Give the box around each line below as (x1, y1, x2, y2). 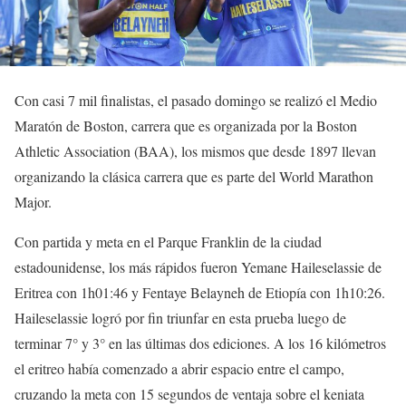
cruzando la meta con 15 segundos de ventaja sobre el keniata (14, 383, 364, 403)
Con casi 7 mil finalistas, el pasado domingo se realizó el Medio (14, 90, 377, 110)
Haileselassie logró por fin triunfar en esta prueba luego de (14, 307, 346, 327)
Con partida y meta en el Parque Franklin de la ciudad (14, 231, 322, 251)
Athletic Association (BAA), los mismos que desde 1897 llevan (14, 140, 376, 160)
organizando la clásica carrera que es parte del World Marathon (14, 166, 373, 186)
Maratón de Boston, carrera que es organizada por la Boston (14, 115, 357, 135)
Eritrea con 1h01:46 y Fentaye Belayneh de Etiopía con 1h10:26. (14, 282, 385, 302)
